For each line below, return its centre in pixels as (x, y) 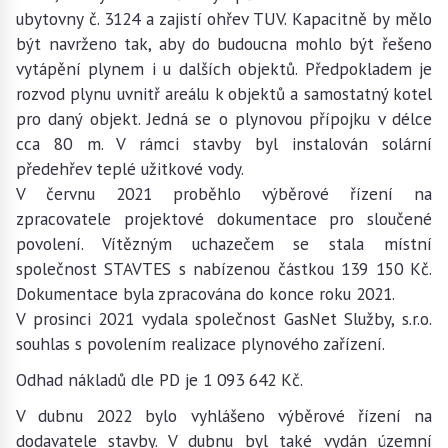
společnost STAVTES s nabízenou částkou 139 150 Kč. (224, 268)
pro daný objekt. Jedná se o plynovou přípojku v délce (224, 118)
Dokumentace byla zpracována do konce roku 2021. (207, 293)
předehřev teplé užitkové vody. (130, 168)
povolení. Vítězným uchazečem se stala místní (224, 243)
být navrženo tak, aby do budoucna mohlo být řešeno (224, 43)
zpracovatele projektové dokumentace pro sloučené (224, 218)
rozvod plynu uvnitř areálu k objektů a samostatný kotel (224, 93)
